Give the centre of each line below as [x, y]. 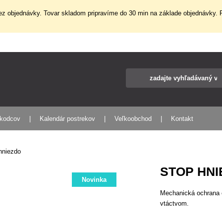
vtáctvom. [175, 203]
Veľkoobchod [133, 119]
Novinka [94, 180]
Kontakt [182, 119]
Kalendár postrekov [68, 119]
